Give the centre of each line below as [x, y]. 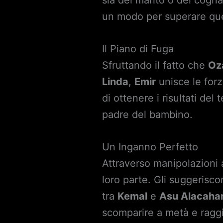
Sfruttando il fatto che [155, 65]
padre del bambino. [148, 114]
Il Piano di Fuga [138, 49]
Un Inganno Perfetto [150, 147]
